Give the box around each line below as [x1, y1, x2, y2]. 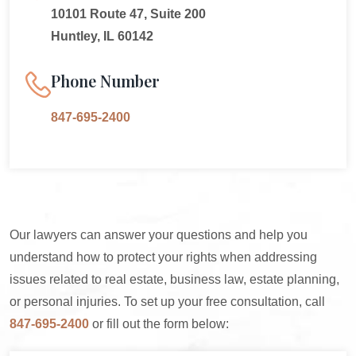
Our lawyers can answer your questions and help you [10, 228, 308, 242]
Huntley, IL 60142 [51, 29, 153, 43]
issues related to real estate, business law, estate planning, [10, 273, 339, 286]
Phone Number [51, 70, 160, 91]
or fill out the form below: [89, 317, 229, 331]
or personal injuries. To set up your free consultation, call [10, 295, 325, 308]
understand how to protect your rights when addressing [10, 250, 317, 264]
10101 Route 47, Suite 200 [51, 7, 206, 21]
